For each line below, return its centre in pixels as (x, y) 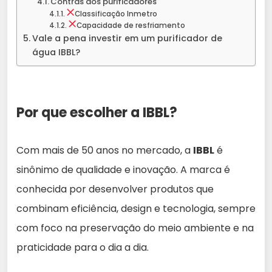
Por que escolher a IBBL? (97, 113)
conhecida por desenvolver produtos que (115, 189)
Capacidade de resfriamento (131, 26)
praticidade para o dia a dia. (83, 248)
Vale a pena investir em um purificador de (127, 39)
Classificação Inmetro (116, 14)
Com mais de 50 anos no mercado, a (105, 151)
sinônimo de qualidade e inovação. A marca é (123, 170)
